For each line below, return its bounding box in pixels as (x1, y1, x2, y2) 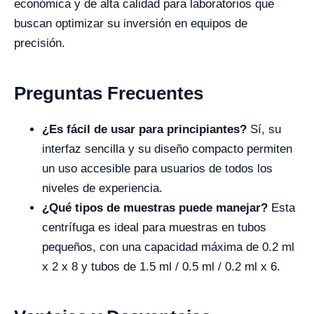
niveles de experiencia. (42, 182, 163, 196)
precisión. (14, 36, 65, 50)
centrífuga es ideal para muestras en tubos (42, 221, 266, 235)
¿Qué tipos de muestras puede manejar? (42, 201, 268, 215)
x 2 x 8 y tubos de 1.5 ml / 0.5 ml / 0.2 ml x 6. (42, 260, 280, 274)
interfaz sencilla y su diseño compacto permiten (42, 142, 292, 156)
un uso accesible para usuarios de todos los (42, 162, 273, 176)
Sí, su (247, 123, 281, 137)
